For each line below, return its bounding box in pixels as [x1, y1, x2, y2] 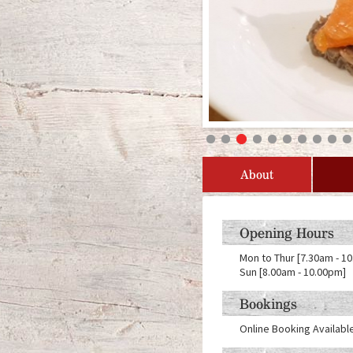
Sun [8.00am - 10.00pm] [240, 265, 346, 279]
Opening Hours [240, 225, 334, 241]
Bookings [240, 295, 297, 312]
